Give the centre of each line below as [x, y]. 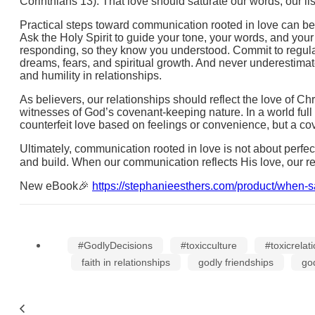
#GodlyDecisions [115, 245]
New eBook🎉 [56, 186]
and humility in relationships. [91, 76]
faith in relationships [126, 262]
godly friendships [236, 262]
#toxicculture [208, 245]
